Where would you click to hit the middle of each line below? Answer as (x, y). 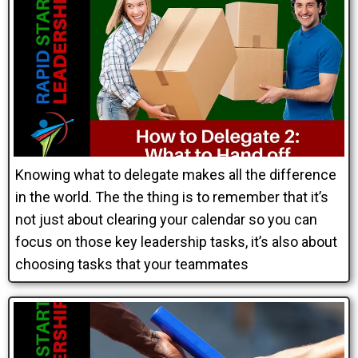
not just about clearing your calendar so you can (166, 219)
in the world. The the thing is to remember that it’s (172, 197)
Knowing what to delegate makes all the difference (176, 175)
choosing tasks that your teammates (132, 264)
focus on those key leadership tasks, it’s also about (176, 242)
